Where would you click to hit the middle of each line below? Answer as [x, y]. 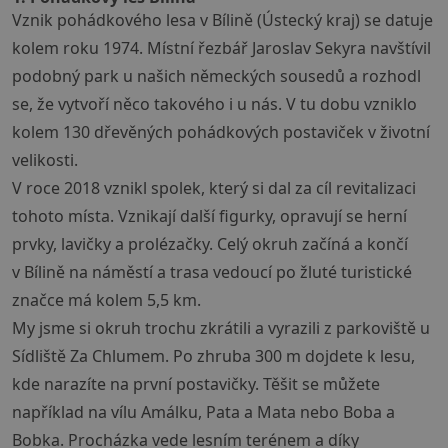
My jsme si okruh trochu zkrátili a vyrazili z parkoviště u [221, 328]
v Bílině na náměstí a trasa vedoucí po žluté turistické [212, 272]
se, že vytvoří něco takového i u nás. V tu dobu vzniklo [214, 104]
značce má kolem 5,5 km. [106, 300]
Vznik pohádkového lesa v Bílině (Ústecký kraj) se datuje [222, 20]
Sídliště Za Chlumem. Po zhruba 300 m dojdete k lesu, [213, 356]
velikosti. [45, 160]
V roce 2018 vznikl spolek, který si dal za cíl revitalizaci [214, 188]
